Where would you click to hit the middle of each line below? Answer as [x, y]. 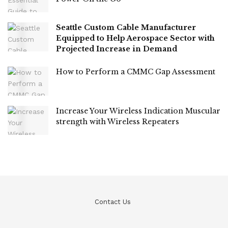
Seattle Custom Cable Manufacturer [126, 27]
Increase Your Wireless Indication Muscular [138, 111]
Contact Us [112, 202]
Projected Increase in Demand [117, 49]
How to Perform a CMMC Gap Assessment [136, 72]
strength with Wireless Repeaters [118, 122]
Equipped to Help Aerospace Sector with [135, 38]
